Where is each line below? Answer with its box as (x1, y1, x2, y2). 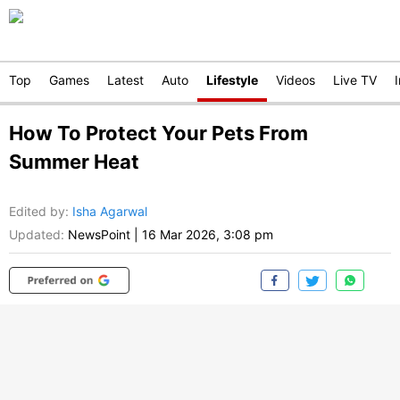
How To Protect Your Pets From (9, 121, 308, 145)
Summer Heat (9, 150, 139, 173)
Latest (107, 72, 144, 87)
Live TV (333, 72, 377, 87)
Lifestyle (206, 72, 258, 87)
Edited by (9, 204, 65, 220)
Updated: (9, 227, 64, 243)
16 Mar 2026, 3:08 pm (142, 227, 273, 243)
